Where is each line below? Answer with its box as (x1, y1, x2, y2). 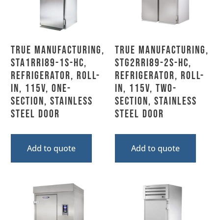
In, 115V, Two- (115, 82, 177, 95)
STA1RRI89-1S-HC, (11, 56, 87, 70)
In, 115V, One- (11, 82, 72, 95)
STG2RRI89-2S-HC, (115, 56, 192, 70)
